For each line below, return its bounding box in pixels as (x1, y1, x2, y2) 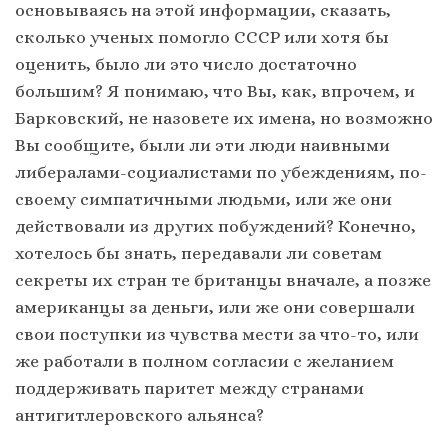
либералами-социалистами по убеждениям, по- (15, 162, 427, 183)
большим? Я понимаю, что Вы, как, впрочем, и (15, 81, 415, 102)
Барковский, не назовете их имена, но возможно (15, 108, 433, 129)
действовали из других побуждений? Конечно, (15, 216, 416, 237)
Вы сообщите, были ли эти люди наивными (15, 135, 390, 156)
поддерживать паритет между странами (15, 378, 364, 399)
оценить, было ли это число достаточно (15, 54, 357, 75)
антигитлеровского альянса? (15, 405, 264, 426)
